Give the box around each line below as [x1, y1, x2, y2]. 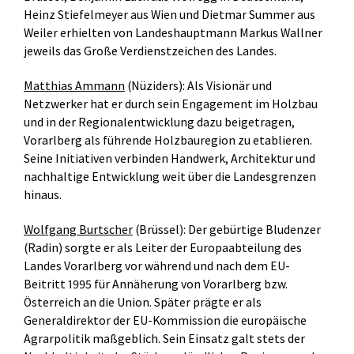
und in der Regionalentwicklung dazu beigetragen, [24, 115, 295, 130]
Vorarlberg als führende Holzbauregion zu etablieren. [24, 133, 312, 148]
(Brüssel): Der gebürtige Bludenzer [133, 222, 321, 237]
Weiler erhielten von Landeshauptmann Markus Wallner [24, 25, 322, 40]
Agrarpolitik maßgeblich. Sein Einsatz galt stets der [24, 331, 305, 346]
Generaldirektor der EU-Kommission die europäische [24, 313, 307, 328]
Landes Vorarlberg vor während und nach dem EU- [24, 258, 290, 273]
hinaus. [24, 187, 62, 202]
